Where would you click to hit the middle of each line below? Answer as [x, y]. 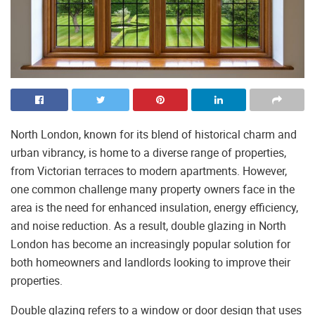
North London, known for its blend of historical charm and [154, 135]
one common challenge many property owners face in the [153, 189]
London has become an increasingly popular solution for [150, 244]
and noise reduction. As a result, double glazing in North [148, 226]
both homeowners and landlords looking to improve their [150, 263]
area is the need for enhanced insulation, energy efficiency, [154, 208]
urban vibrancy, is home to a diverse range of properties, [148, 153]
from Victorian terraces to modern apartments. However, [149, 171]
